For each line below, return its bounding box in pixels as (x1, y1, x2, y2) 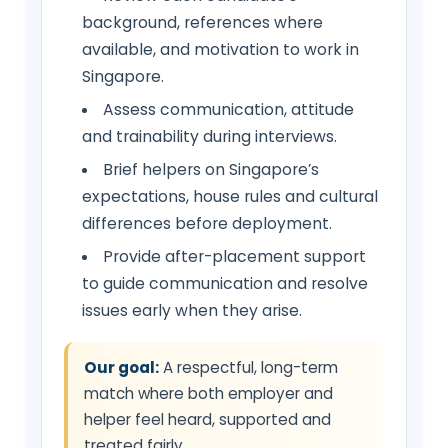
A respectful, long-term (159, 356, 338, 378)
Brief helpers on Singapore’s (103, 158, 320, 180)
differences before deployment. (81, 212, 332, 234)
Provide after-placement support (103, 245, 367, 267)
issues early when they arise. (81, 299, 302, 321)
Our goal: (84, 356, 159, 378)
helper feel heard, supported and (84, 408, 331, 430)
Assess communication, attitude (103, 98, 355, 120)
